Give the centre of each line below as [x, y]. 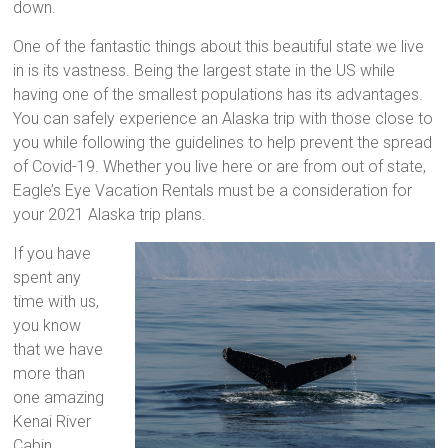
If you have [52, 253]
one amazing [59, 397]
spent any [47, 277]
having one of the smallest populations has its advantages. [218, 94]
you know [47, 325]
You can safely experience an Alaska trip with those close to [223, 118]
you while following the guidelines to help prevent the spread [223, 142]
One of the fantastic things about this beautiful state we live [219, 46]
